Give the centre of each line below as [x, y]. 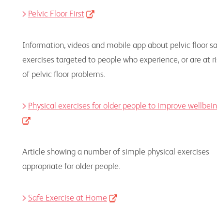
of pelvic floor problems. [64, 74]
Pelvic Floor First [56, 13]
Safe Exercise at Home [68, 197]
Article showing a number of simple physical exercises [116, 151]
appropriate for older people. [71, 166]
